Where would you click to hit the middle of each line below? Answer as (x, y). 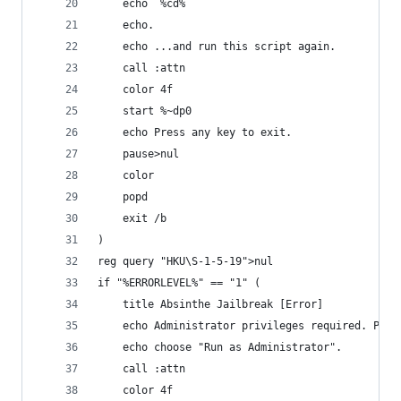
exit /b (145, 218)
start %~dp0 (157, 111)
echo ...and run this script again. (229, 47)
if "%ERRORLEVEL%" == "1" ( (179, 283)
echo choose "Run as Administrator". (232, 347)
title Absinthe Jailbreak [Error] (223, 304)
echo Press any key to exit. (207, 132)
